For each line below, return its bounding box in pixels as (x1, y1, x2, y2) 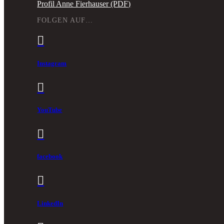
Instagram (37, 59, 67, 67)
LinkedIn (37, 199, 63, 207)
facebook (37, 152, 63, 160)
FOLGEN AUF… (37, 16, 93, 24)
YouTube (37, 105, 62, 113)
